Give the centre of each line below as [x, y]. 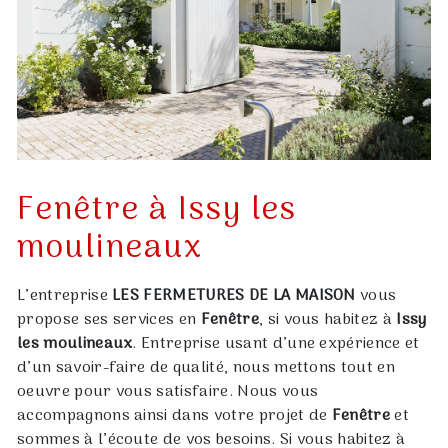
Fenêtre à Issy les [157, 211]
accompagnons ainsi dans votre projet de [174, 416]
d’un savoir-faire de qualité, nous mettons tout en [206, 368]
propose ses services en [109, 320]
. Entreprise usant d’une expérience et [276, 344]
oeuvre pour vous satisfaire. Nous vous [168, 392]
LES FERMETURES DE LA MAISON [234, 296]
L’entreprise [65, 296]
